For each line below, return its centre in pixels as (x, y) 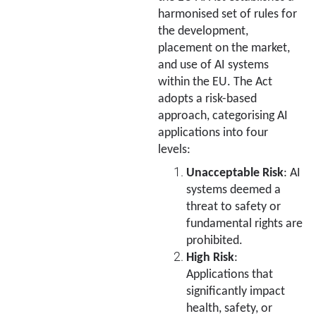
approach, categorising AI (223, 116)
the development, (203, 31)
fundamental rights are (244, 224)
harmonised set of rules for (227, 14)
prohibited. (214, 241)
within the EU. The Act (215, 82)
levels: (174, 150)
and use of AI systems (213, 65)
